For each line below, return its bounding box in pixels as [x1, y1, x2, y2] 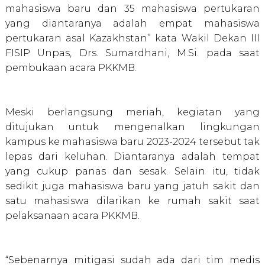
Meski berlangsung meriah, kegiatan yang [5, 106, 260, 118]
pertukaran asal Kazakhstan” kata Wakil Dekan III [5, 33, 260, 44]
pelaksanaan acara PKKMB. [5, 210, 142, 222]
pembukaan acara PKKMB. [5, 62, 139, 74]
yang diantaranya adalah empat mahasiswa [5, 18, 260, 30]
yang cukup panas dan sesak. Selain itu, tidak [5, 166, 260, 177]
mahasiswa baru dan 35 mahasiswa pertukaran [5, 3, 260, 15]
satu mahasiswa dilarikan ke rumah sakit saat [5, 195, 260, 207]
